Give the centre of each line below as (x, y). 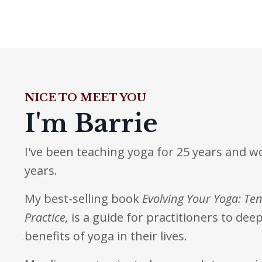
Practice (45, 217)
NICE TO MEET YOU (85, 97)
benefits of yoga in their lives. (106, 236)
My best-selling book (83, 198)
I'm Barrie (94, 123)
